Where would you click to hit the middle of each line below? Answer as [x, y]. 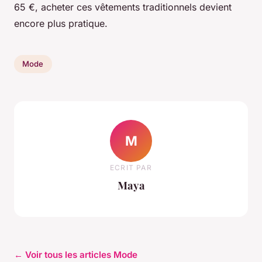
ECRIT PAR [131, 168]
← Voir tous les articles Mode [76, 254]
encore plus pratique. [61, 23]
